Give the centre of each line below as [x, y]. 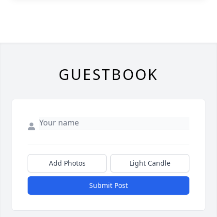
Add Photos [67, 163]
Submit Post [108, 185]
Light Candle [150, 163]
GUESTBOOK [108, 74]
